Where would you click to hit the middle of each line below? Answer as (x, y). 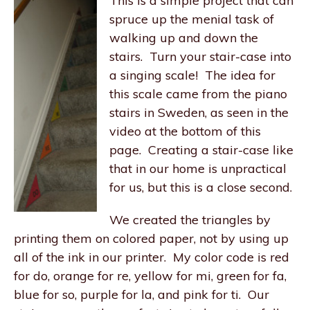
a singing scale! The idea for (192, 75)
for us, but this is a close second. (201, 187)
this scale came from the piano (198, 94)
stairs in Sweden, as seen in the (199, 112)
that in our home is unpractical (198, 168)
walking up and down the (184, 38)
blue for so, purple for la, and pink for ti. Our (142, 294)
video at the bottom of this (185, 131)
